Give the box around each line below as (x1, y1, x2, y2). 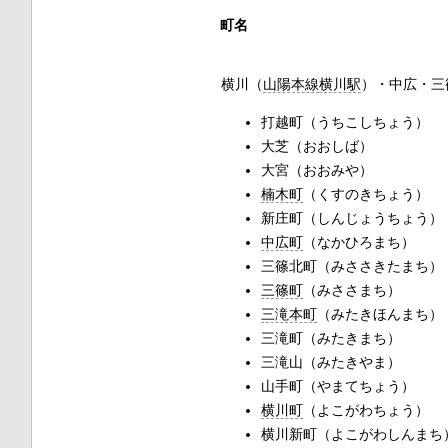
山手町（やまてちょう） (260, 378, 415, 395)
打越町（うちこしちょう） (260, 114, 429, 131)
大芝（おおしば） (260, 138, 373, 155)
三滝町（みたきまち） (260, 330, 401, 347)
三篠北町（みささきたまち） (260, 258, 443, 275)
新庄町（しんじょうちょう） (260, 210, 443, 227)
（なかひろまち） (302, 234, 415, 251)
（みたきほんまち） (316, 306, 443, 323)
